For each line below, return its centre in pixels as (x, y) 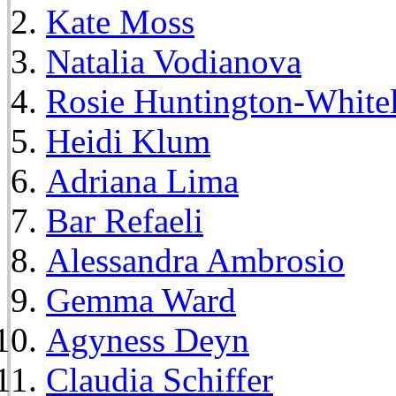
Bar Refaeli (125, 220)
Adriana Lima (142, 180)
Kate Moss (120, 21)
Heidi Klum (128, 141)
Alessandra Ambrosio (195, 260)
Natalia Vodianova (174, 61)
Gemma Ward (141, 300)
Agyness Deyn (148, 339)
